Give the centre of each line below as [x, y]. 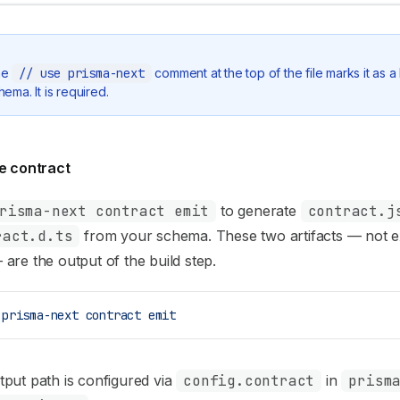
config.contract [249, 381]
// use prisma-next [82, 73]
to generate [258, 211]
